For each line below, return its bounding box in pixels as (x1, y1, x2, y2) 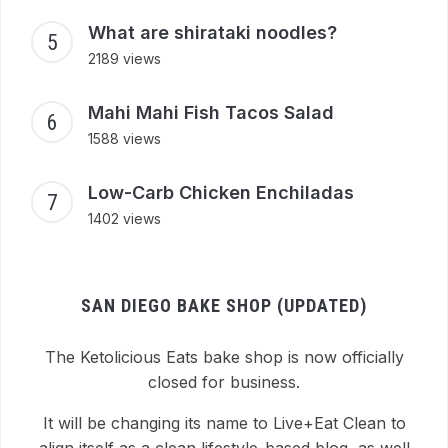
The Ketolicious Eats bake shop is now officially (44, 347, 404, 368)
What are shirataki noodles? (88, 22, 337, 44)
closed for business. (148, 372, 300, 393)
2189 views (88, 50, 161, 68)
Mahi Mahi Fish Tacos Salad (88, 102, 334, 124)
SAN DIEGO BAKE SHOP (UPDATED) (81, 295, 367, 317)
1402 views (88, 210, 161, 228)
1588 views (88, 130, 161, 148)
